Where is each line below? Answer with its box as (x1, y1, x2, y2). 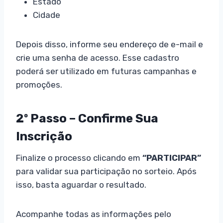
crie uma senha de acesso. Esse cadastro (16, 52, 179, 63)
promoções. (16, 79, 62, 90)
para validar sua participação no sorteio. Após (16, 166, 197, 176)
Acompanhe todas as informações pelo (16, 209, 171, 219)
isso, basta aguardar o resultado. (16, 179, 146, 190)
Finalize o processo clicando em (16, 152, 142, 163)
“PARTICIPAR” (142, 152, 201, 163)
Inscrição (16, 129, 72, 143)
